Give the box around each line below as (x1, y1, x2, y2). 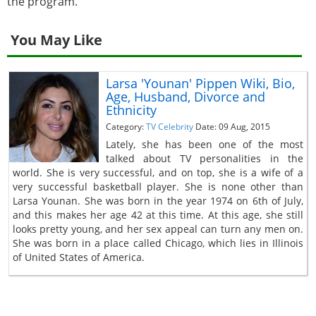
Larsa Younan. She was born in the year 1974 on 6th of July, (13, 193, 303, 207)
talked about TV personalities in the (105, 151, 303, 165)
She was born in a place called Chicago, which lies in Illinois (13, 236, 303, 250)
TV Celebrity (145, 120, 193, 133)
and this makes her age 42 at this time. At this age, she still (13, 207, 303, 221)
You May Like (11, 30, 102, 49)
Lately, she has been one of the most (105, 137, 303, 151)
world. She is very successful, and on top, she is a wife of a (13, 165, 303, 179)
